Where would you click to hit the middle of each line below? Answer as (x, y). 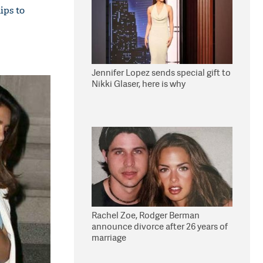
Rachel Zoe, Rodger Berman (146, 215)
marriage (109, 237)
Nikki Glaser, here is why (139, 84)
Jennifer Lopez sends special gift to (161, 73)
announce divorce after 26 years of (160, 226)
